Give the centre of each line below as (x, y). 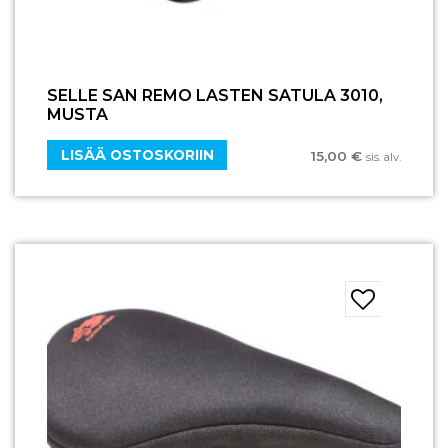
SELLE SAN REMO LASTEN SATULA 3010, (215, 96)
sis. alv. (383, 157)
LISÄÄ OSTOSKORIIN (137, 154)
